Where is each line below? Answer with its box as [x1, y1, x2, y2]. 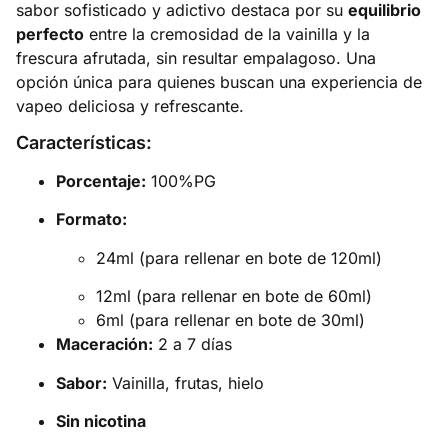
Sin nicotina [56, 410, 146, 431]
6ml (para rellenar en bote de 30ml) [96, 310, 365, 331]
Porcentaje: [56, 170, 146, 191]
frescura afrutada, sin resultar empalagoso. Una [16, 47, 376, 68]
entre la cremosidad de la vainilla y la [84, 23, 370, 44]
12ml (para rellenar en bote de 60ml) [96, 286, 372, 307]
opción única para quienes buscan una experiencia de [16, 71, 422, 92]
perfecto [16, 23, 84, 44]
